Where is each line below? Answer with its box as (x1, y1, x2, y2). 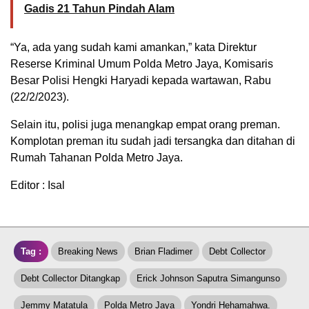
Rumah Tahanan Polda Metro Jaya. (10, 152, 183, 164)
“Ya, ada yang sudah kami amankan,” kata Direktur (10, 41, 257, 54)
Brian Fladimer (134, 246, 192, 257)
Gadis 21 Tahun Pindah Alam (24, 3, 175, 15)
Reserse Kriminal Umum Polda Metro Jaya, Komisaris (10, 58, 273, 70)
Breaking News (58, 246, 118, 257)
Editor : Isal (10, 179, 65, 192)
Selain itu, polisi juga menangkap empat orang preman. (10, 119, 280, 131)
